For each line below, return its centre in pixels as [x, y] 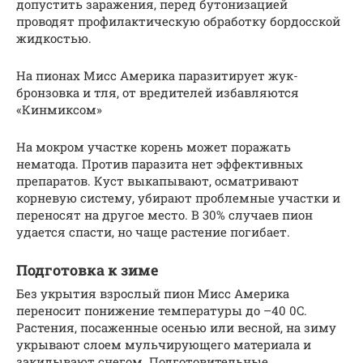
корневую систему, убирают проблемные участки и [178, 197]
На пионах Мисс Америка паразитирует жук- [157, 75]
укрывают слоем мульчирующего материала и [164, 344]
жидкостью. [54, 38]
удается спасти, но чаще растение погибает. [153, 231]
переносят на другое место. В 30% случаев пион [164, 214]
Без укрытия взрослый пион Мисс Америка [153, 293]
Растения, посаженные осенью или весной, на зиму [176, 327]
